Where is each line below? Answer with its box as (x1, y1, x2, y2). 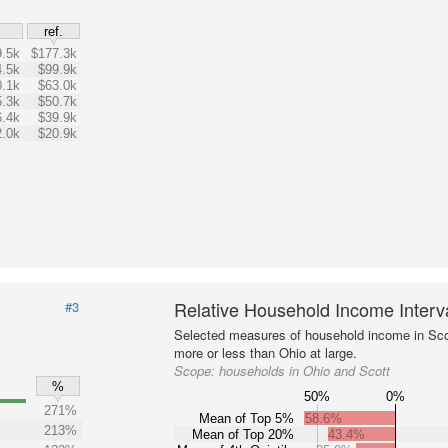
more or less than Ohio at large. (174, 343, 358, 362)
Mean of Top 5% (199, 410, 295, 426)
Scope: (174, 361, 220, 380)
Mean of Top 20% (192, 426, 295, 442)
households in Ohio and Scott (219, 361, 391, 380)
